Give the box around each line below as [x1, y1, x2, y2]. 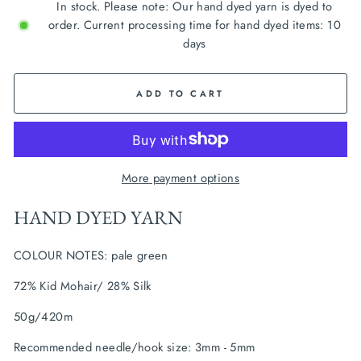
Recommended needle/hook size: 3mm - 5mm [14, 338, 255, 356]
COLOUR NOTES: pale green [14, 246, 168, 264]
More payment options [121, 168, 240, 187]
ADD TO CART [136, 86, 225, 100]
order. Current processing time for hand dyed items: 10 [48, 16, 341, 34]
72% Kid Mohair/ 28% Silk [14, 276, 151, 295]
